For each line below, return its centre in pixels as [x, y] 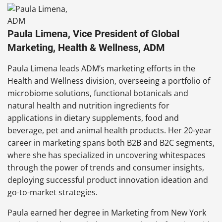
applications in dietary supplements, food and [93, 118]
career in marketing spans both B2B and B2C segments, [111, 143]
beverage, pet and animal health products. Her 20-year [110, 131]
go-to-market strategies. [53, 193]
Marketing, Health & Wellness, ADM [86, 48]
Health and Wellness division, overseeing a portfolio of [109, 81]
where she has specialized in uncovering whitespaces [107, 155]
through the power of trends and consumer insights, [106, 168]
